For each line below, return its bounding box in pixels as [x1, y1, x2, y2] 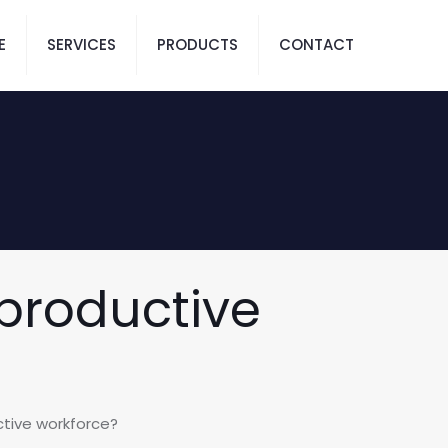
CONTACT [279, 34, 354, 55]
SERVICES [47, 34, 116, 55]
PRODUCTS [157, 34, 238, 55]
